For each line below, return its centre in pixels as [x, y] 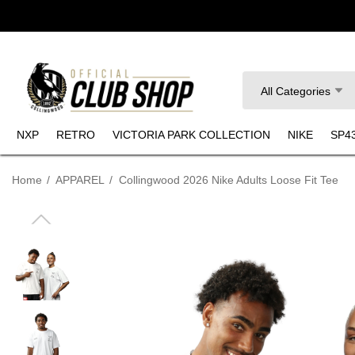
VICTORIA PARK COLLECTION [191, 135]
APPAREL [80, 180]
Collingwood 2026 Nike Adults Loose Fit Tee [229, 180]
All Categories [296, 92]
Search [260, 81]
